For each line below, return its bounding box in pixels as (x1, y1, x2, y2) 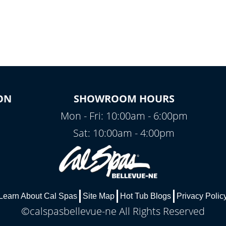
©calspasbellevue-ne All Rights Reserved (21, 204, 205, 218)
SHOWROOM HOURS (73, 92, 175, 105)
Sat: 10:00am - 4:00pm (73, 126, 175, 140)
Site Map (83, 192, 115, 201)
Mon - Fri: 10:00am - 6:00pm (60, 109, 188, 123)
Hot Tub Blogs (120, 192, 171, 201)
